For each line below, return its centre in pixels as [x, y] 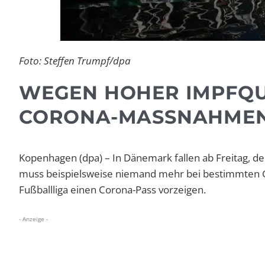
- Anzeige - [33, 219]
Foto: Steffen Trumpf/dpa [75, 61]
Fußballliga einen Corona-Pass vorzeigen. [112, 190]
